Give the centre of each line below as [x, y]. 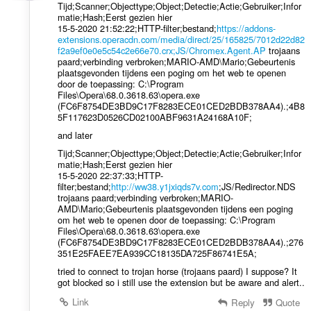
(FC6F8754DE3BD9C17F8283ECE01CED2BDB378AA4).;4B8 [181, 106]
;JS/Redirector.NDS [257, 186]
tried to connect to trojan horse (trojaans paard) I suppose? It [177, 271]
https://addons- [246, 28]
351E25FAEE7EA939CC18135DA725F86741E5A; [157, 253]
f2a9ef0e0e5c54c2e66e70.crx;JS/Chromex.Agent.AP [161, 50]
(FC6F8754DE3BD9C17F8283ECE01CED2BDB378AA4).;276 [180, 242]
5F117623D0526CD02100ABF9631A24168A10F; [154, 117]
